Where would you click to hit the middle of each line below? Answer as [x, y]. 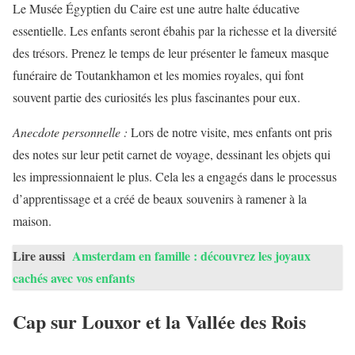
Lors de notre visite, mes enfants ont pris [230, 132]
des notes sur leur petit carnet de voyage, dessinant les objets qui [172, 154]
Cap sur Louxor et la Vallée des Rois [159, 321]
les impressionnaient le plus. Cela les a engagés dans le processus [175, 176]
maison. [32, 220]
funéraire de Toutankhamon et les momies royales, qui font [158, 74]
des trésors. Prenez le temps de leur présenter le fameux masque [171, 52]
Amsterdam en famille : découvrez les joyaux [191, 255]
